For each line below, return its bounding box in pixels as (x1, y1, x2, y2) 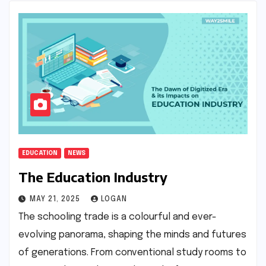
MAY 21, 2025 (30, 195, 83, 203)
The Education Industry (18, 168, 167, 185)
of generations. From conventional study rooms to (18, 247, 246, 258)
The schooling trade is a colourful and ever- (18, 211, 217, 222)
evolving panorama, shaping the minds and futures (18, 229, 246, 240)
